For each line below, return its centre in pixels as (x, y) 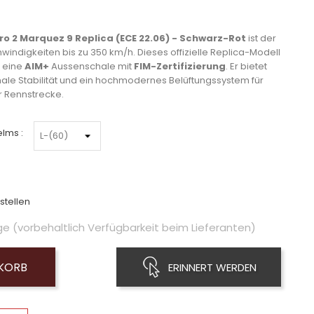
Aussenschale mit (91, 66)
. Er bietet (246, 66)
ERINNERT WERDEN (212, 267)
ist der (261, 38)
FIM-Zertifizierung (180, 66)
